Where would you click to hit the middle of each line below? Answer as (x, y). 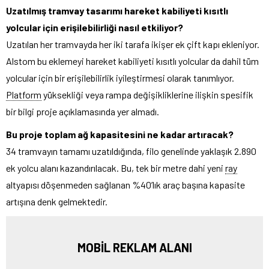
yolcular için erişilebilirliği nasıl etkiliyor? (95, 27)
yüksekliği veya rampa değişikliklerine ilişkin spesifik (147, 94)
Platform (24, 94)
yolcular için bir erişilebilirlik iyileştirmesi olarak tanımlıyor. (120, 77)
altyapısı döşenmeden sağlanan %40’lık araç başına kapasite (125, 184)
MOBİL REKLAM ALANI (134, 247)
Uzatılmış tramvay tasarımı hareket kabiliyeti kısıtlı (117, 10)
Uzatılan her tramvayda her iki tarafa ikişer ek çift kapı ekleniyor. (133, 44)
